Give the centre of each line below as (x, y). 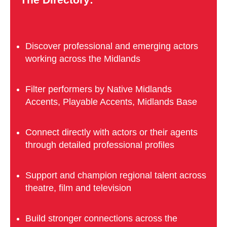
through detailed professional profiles (100, 145)
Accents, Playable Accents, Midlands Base (111, 102)
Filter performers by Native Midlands (99, 89)
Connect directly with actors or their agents (111, 132)
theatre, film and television (78, 188)
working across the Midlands (83, 59)
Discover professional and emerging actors (112, 46)
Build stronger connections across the (101, 218)
